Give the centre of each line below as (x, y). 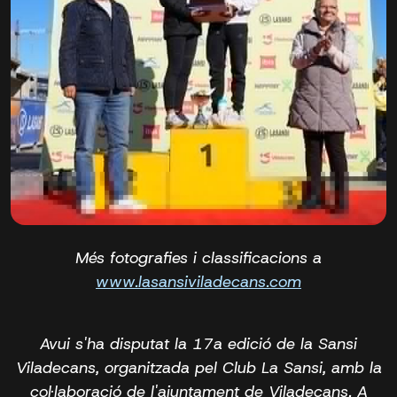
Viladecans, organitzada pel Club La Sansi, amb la (198, 367)
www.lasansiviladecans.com (198, 281)
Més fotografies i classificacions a (198, 257)
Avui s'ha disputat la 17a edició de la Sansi (198, 343)
